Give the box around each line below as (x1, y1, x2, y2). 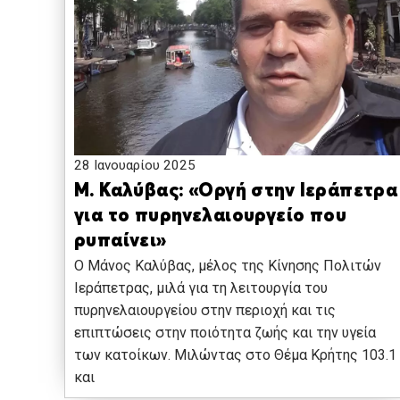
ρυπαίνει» (74, 232, 167, 252)
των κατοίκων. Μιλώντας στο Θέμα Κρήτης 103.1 (74, 346, 396, 364)
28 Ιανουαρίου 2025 (74, 157, 196, 174)
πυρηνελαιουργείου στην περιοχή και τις (74, 302, 336, 320)
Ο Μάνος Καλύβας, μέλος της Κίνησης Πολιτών (74, 257, 381, 275)
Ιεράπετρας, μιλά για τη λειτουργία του (74, 279, 328, 297)
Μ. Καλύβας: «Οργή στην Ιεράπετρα (74, 182, 398, 202)
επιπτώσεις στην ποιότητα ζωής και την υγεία (74, 324, 376, 342)
